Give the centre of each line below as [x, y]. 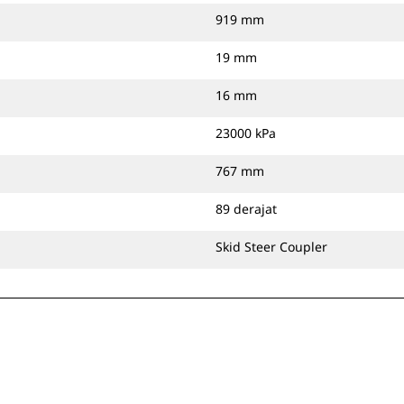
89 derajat [246, 209]
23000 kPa [246, 133]
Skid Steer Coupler [271, 247]
